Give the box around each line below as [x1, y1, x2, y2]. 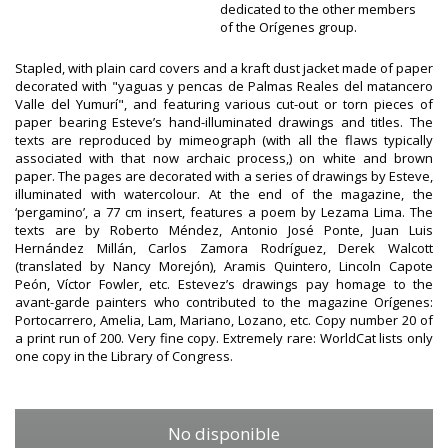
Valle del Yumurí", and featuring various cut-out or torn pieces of [15, 94, 433, 113]
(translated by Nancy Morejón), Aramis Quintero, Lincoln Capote [15, 256, 433, 275]
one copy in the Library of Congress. [15, 346, 233, 365]
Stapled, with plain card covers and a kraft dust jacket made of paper [15, 58, 433, 77]
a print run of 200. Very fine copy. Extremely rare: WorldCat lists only [15, 328, 433, 347]
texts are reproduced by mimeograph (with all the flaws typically [15, 130, 433, 149]
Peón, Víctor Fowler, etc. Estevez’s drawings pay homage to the [15, 274, 433, 293]
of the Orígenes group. [220, 17, 357, 36]
